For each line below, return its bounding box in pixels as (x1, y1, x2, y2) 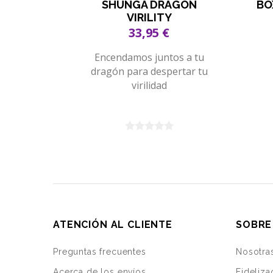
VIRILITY (126, 11, 172, 24)
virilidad (131, 79, 167, 93)
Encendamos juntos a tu (94, 51, 204, 65)
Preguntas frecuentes (53, 247, 146, 257)
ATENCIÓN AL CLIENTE (53, 219, 172, 231)
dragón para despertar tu (90, 65, 208, 79)
